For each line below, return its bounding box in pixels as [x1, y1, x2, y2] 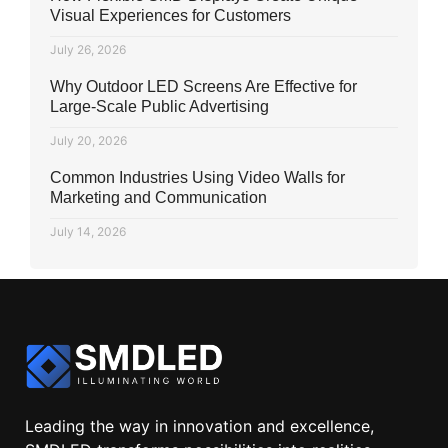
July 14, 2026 [50, 224, 126, 240]
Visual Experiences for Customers [50, 7, 291, 25]
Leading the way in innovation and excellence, [25, 416, 374, 437]
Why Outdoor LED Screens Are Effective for [50, 78, 357, 96]
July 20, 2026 [50, 133, 127, 149]
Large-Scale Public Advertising [50, 98, 269, 116]
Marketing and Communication [50, 189, 267, 207]
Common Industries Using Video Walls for [50, 169, 345, 187]
